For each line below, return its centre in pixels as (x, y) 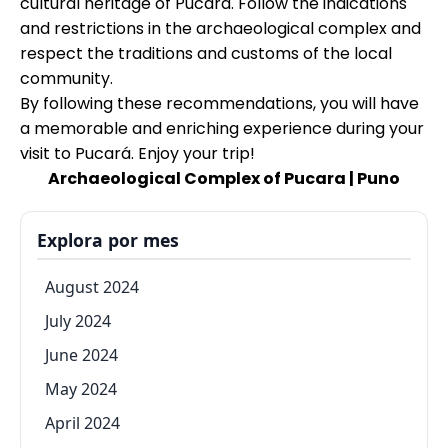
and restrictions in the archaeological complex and (220, 28)
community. (66, 78)
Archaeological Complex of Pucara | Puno (224, 178)
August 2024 (92, 286)
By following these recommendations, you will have (219, 103)
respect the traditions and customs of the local (206, 53)
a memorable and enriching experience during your (222, 128)
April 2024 (82, 422)
